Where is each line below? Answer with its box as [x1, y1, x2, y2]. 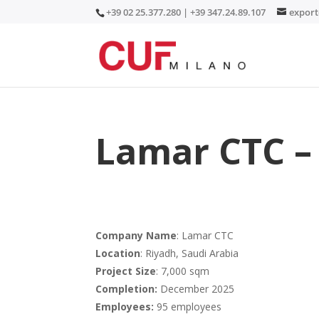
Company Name [95, 228, 177, 242]
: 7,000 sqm [156, 263, 210, 278]
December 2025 [157, 281, 235, 296]
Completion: [95, 281, 158, 296]
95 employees [154, 299, 222, 313]
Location [95, 246, 141, 260]
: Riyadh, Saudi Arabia [140, 246, 239, 260]
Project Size [95, 263, 157, 278]
